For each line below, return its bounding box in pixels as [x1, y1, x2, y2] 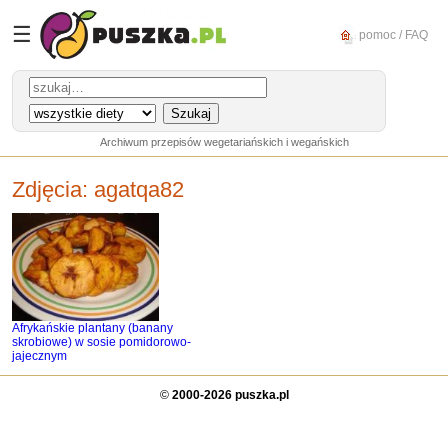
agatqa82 [94, 177, 184, 202]
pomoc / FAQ [356, 27, 428, 42]
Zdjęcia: [12, 177, 94, 202]
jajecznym [12, 349, 67, 364]
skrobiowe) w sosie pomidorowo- [12, 335, 191, 350]
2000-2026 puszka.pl [171, 388, 289, 403]
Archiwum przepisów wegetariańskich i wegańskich [99, 136, 349, 148]
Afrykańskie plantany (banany [12, 321, 173, 336]
